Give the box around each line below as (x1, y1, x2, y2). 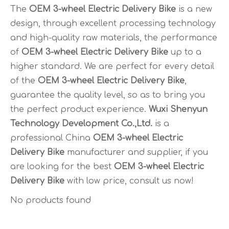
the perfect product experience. (10, 105, 149, 114)
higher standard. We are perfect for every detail (10, 62, 214, 71)
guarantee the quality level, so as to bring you (10, 90, 205, 100)
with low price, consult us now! (64, 176, 194, 186)
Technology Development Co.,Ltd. (10, 119, 152, 128)
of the (10, 76, 38, 85)
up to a (168, 48, 201, 57)
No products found (10, 196, 91, 205)
